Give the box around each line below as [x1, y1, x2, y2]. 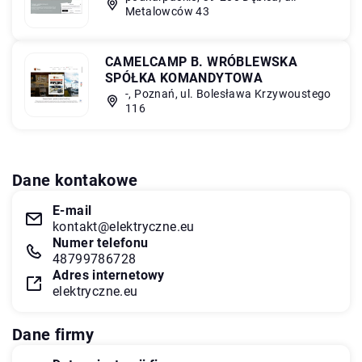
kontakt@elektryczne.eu [53, 218, 195, 234]
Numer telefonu [53, 234, 149, 250]
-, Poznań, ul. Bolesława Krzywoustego [125, 86, 331, 100]
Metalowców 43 [125, 4, 210, 18]
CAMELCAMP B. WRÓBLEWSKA [105, 53, 298, 69]
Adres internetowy [53, 267, 165, 283]
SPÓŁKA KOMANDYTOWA [105, 69, 263, 86]
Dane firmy [12, 324, 94, 344]
